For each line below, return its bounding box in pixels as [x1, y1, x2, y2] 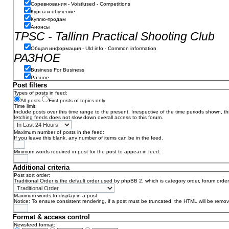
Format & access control [13, 213, 90, 221]
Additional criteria [13, 164, 70, 171]
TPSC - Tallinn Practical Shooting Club [14, 30, 215, 43]
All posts [20, 98, 40, 103]
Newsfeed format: [14, 222, 55, 227]
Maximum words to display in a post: [14, 193, 99, 198]
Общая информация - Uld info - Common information [31, 45, 156, 51]
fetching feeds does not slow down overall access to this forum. [14, 114, 163, 120]
